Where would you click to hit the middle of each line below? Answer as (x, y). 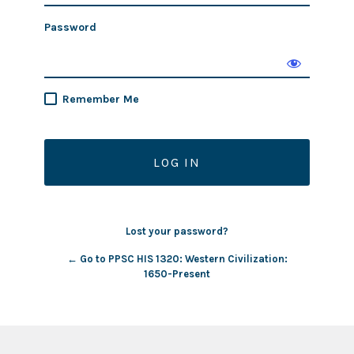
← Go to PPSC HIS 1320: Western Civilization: (177, 259)
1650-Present (177, 274)
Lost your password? (177, 231)
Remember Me (101, 99)
